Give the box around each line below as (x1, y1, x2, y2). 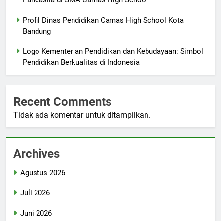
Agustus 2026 (20, 168, 65, 177)
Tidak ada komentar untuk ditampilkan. (13, 110, 150, 120)
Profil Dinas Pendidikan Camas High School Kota (23, 15, 184, 25)
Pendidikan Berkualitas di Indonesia (23, 57, 140, 67)
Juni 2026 (20, 208, 52, 218)
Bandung (23, 26, 51, 36)
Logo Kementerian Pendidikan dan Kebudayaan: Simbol (23, 46, 203, 56)
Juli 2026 (20, 188, 50, 197)
